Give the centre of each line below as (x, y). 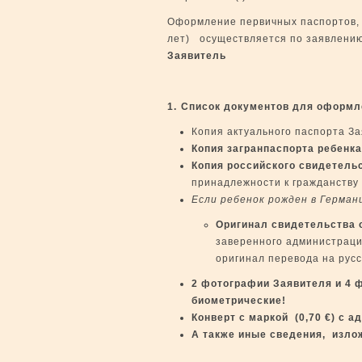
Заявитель (197, 56)
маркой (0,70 (287, 318)
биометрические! (239, 301)
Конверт (214, 318)
